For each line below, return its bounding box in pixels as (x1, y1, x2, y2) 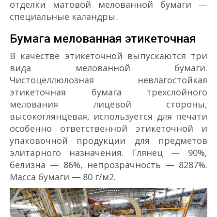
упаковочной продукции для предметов (10, 134, 207, 146)
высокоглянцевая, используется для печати (10, 110, 207, 122)
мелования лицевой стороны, (10, 98, 207, 110)
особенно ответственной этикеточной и (10, 122, 207, 134)
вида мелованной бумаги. (10, 62, 207, 74)
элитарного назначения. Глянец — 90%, (10, 146, 207, 158)
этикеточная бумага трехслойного (10, 86, 207, 98)
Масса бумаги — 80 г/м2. (10, 170, 116, 183)
